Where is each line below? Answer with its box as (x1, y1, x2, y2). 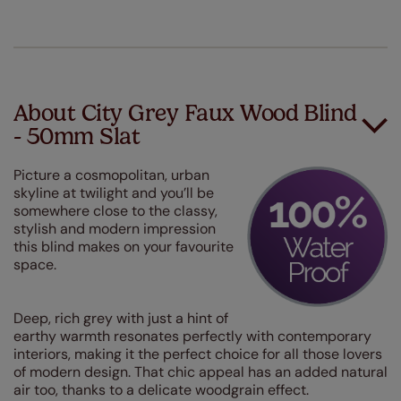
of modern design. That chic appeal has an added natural (13, 363, 388, 381)
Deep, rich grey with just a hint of (13, 309, 228, 328)
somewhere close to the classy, (13, 201, 218, 220)
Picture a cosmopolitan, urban (13, 166, 209, 184)
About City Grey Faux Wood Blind (13, 99, 357, 127)
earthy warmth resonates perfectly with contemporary (13, 327, 371, 346)
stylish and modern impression (13, 219, 216, 238)
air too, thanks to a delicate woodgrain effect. (13, 380, 309, 399)
